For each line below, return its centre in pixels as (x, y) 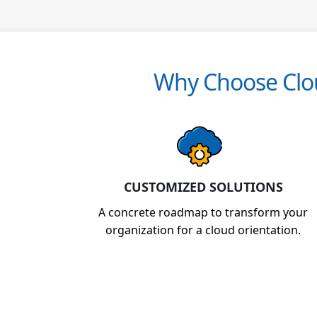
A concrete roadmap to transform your (203, 212)
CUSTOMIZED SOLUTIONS (203, 187)
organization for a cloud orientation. (203, 230)
